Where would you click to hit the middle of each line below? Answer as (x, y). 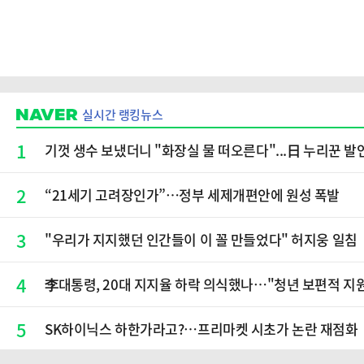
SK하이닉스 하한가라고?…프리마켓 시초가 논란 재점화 (201, 329)
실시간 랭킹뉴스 (123, 115)
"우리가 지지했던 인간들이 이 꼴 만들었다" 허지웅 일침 (201, 239)
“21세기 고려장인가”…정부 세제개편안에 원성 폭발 (192, 195)
